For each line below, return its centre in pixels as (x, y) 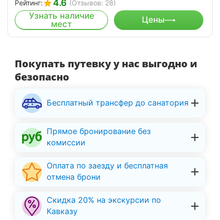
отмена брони (74, 177)
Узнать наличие (61, 15)
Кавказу (62, 211)
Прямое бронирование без (99, 131)
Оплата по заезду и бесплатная (107, 166)
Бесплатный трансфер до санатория (118, 102)
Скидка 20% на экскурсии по (104, 200)
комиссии (66, 143)
